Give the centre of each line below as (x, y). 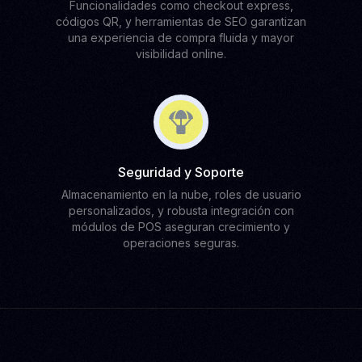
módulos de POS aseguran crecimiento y (181, 227)
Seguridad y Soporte (181, 172)
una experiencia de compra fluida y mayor (181, 38)
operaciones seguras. (181, 243)
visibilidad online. (181, 54)
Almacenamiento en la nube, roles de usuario (181, 194)
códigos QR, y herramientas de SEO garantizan (181, 21)
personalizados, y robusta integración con (181, 210)
